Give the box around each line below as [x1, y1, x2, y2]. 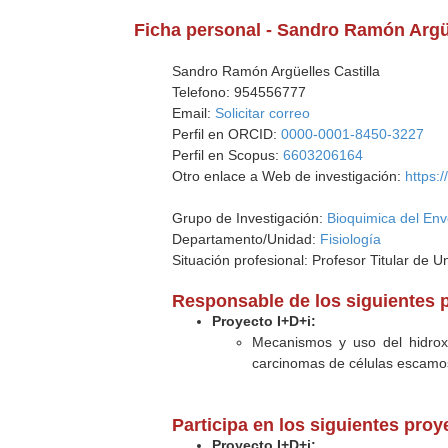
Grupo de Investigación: [172, 210, 328, 226]
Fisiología [320, 231, 382, 247]
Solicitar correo [215, 105, 311, 121]
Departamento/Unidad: [172, 231, 321, 247]
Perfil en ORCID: [172, 126, 282, 142]
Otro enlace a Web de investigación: [172, 168, 406, 184]
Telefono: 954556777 [172, 84, 307, 100]
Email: [172, 105, 216, 121]
